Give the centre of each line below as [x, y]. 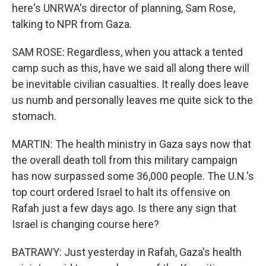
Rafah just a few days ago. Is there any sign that [124, 208]
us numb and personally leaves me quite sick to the [132, 100]
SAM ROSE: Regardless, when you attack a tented [127, 52]
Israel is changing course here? [85, 224]
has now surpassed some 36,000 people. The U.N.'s [133, 176]
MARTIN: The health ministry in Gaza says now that [132, 144]
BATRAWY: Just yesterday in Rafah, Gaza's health [127, 252]
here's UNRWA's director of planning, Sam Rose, [123, 8]
